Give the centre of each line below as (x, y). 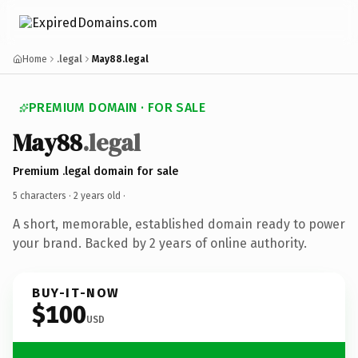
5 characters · (43, 195)
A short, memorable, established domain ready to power (179, 224)
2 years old (97, 195)
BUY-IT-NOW (76, 292)
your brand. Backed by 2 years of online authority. (160, 243)
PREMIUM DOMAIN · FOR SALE (117, 107)
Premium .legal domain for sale (95, 171)
